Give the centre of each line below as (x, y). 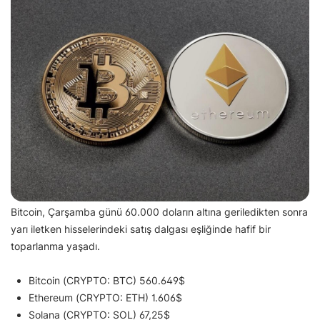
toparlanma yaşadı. (55, 246)
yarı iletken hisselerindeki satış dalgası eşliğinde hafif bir (141, 229)
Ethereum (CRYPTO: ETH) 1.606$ (105, 297)
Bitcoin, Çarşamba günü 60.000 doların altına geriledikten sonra (159, 211)
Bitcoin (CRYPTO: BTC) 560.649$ (107, 280)
